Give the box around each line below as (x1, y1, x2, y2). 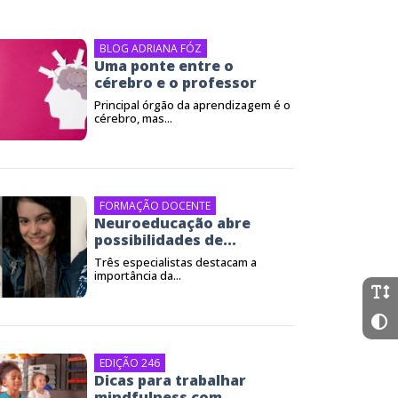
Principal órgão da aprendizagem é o (94, 97, 291, 113)
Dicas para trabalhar (94, 370, 246, 390)
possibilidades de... (94, 230, 236, 250)
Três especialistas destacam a (94, 254, 257, 270)
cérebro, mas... (94, 110, 172, 126)
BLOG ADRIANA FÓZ (99, 41, 202, 56)
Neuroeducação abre (94, 213, 251, 233)
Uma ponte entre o (94, 56, 234, 76)
